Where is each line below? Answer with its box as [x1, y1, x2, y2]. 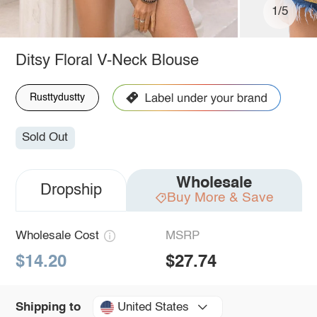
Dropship [40, 183, 102, 199]
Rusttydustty [29, 92, 85, 103]
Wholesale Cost [15, 230, 99, 243]
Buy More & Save [166, 191, 274, 205]
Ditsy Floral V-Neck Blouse [15, 52, 199, 69]
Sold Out [22, 132, 69, 144]
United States [117, 301, 189, 313]
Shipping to [15, 301, 81, 313]
